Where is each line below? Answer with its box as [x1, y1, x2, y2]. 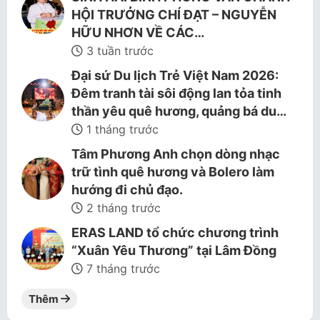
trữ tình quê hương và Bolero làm [71, 164, 274, 179]
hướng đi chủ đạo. [71, 182, 183, 197]
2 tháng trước [83, 201, 161, 215]
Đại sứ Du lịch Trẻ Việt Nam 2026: [71, 68, 279, 83]
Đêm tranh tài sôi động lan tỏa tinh [71, 86, 281, 101]
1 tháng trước [83, 122, 159, 136]
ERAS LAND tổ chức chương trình [71, 225, 279, 240]
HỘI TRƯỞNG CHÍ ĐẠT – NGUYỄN [71, 7, 276, 22]
